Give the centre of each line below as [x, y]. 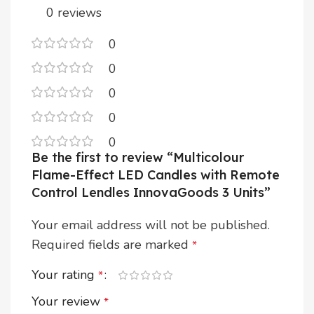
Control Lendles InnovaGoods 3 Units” [151, 193]
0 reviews [74, 13]
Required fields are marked [112, 245]
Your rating [65, 275]
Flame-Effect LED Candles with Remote [156, 175]
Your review [68, 302]
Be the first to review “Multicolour [138, 158]
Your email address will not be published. [151, 225]
